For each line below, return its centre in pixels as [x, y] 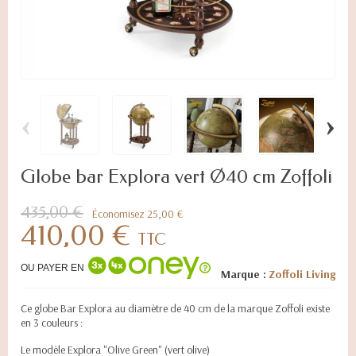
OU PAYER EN [52, 267]
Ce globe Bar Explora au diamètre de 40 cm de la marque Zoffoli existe [175, 308]
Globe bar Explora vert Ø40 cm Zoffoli [176, 176]
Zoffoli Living [302, 274]
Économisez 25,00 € [137, 214]
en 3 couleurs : [52, 323]
